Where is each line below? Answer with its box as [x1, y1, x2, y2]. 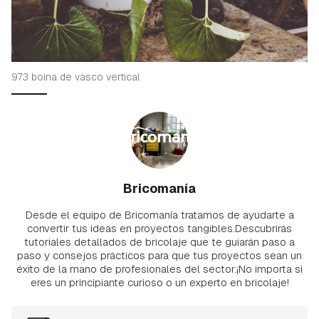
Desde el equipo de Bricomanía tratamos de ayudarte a [25, 208, 294, 222]
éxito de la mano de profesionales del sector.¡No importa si [16, 262, 303, 276]
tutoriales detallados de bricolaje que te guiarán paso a [24, 235, 295, 249]
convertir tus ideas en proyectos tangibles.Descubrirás [27, 221, 292, 236]
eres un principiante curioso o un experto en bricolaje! [30, 276, 289, 290]
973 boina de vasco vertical [11, 70, 140, 84]
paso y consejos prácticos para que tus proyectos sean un [17, 249, 302, 263]
